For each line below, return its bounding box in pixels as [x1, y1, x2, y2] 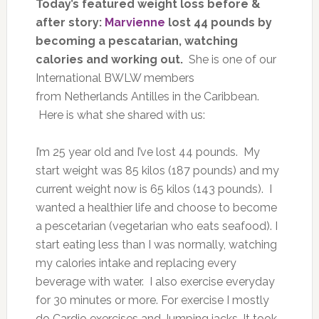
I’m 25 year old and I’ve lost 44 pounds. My [35, 145, 260, 159]
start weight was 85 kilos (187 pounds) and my [35, 163, 279, 177]
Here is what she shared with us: [35, 108, 205, 122]
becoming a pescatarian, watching [35, 33, 238, 48]
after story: [35, 15, 105, 29]
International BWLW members [35, 70, 194, 85]
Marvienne [104, 15, 165, 29]
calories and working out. [35, 52, 189, 66]
